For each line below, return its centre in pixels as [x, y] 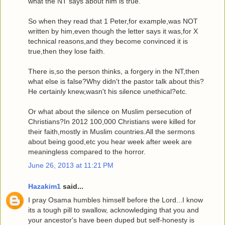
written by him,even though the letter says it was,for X [113, 31]
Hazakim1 [44, 186]
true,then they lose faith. [67, 51]
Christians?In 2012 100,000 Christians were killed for [112, 122]
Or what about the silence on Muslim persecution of [110, 112]
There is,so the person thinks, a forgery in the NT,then [114, 72]
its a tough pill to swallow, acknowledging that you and [114, 210]
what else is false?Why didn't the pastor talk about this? [116, 82]
